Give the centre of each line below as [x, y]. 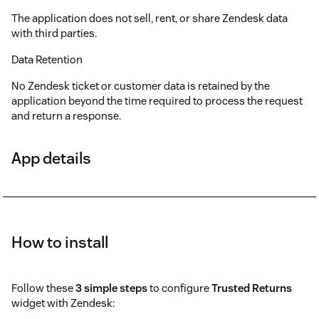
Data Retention [47, 59]
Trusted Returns [252, 288]
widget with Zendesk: [63, 303]
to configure [179, 288]
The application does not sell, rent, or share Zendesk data [150, 18]
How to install [60, 242]
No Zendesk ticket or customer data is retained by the [141, 85]
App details [51, 158]
